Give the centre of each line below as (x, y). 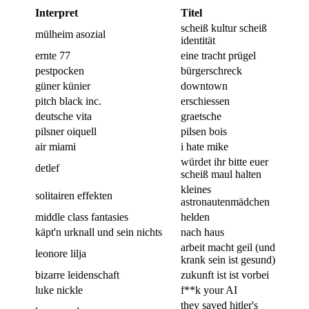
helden (195, 217)
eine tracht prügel (218, 55)
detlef (47, 168)
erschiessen (205, 101)
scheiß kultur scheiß (224, 28)
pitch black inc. (68, 101)
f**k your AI (209, 290)
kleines (196, 189)
